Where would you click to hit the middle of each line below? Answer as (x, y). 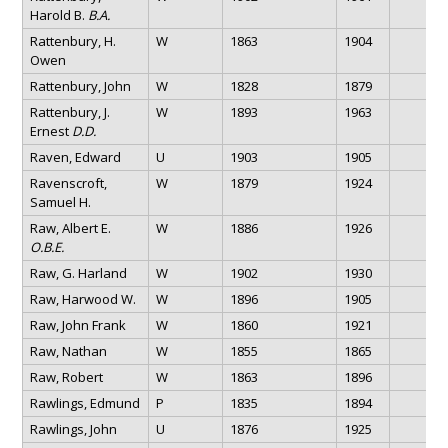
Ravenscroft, (68, 182)
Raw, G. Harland (78, 272)
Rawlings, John (73, 428)
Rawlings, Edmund (84, 402)
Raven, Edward (75, 156)
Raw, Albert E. (70, 227)
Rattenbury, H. (72, 40)
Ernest (50, 130)
